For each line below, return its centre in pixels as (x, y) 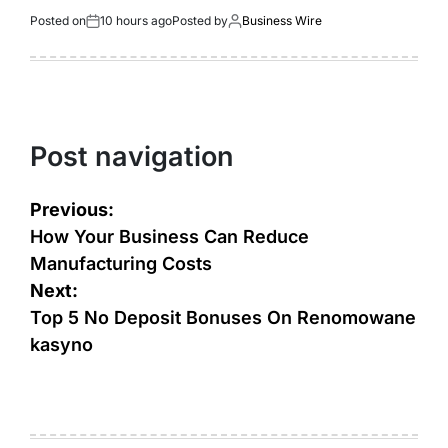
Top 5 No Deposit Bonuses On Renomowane (223, 317)
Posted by (200, 21)
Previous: (72, 209)
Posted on (58, 21)
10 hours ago (136, 21)
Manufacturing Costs (121, 263)
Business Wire (282, 21)
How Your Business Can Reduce (169, 236)
